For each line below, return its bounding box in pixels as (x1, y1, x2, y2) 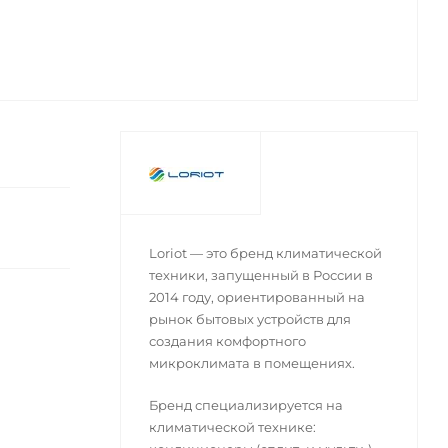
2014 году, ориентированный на (148, 289, 365, 306)
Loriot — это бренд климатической (148, 245, 382, 262)
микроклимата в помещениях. (148, 355, 355, 372)
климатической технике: (148, 419, 316, 436)
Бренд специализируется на (148, 397, 343, 414)
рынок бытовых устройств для (148, 311, 351, 328)
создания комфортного (148, 333, 306, 350)
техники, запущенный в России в (148, 267, 373, 284)
